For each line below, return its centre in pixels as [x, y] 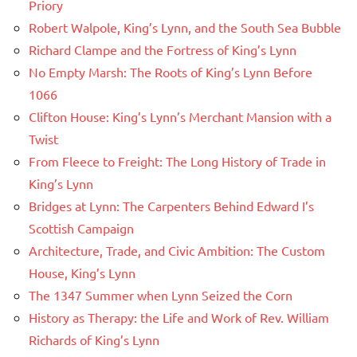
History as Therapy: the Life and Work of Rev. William [179, 318]
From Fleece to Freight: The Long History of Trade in [177, 161]
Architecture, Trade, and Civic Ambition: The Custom [177, 251]
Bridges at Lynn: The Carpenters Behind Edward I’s [171, 206]
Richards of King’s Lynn [94, 340]
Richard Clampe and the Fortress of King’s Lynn [163, 50]
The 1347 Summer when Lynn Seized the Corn [161, 295]
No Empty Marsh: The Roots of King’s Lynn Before [171, 72]
